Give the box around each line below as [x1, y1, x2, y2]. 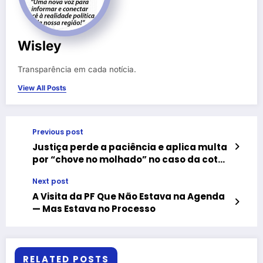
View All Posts [18, 83, 66, 93]
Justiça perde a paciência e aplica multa [32, 141, 227, 154]
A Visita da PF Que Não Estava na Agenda [32, 190, 225, 203]
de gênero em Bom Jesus [32, 166, 150, 178]
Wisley [18, 38, 62, 54]
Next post [32, 176, 69, 187]
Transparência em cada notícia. [18, 65, 136, 75]
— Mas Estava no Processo [32, 203, 156, 215]
